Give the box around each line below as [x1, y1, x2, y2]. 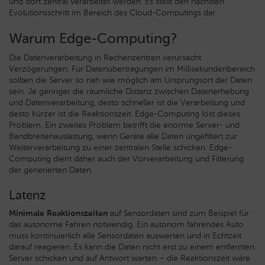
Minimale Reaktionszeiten [9, 208, 108, 218]
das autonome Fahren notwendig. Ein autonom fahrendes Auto [9, 219, 244, 230]
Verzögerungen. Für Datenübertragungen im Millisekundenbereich [9, 64, 255, 74]
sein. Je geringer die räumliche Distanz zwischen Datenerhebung [9, 86, 249, 96]
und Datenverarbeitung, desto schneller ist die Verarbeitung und [9, 98, 245, 108]
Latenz [9, 188, 46, 202]
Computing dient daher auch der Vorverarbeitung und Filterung [9, 154, 244, 164]
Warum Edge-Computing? [9, 30, 177, 47]
